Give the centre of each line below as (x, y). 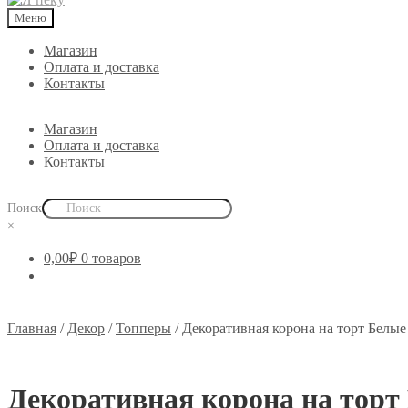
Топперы (143, 329)
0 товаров (111, 259)
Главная (32, 329)
